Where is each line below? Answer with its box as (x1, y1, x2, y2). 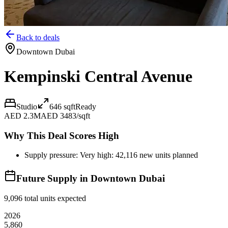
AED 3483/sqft (41, 111, 90, 120)
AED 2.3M (4, 111, 41, 120)
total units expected (22, 193, 86, 203)
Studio (16, 102, 37, 111)
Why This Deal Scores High (4, 130, 119, 141)
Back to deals (16, 33, 60, 42)
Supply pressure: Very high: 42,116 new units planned (24, 151, 198, 160)
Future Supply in (16, 173, 91, 184)
